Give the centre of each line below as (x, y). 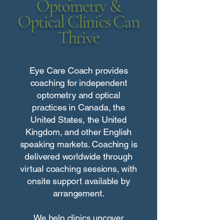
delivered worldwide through (79, 156)
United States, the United (79, 120)
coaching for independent (79, 83)
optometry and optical (79, 95)
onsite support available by (79, 181)
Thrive (79, 38)
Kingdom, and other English (79, 132)
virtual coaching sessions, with (79, 169)
